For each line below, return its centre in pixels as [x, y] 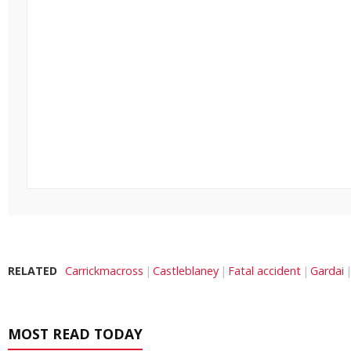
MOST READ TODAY [75, 334]
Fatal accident [264, 271]
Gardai [327, 271]
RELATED [33, 271]
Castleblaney [186, 271]
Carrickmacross [104, 271]
